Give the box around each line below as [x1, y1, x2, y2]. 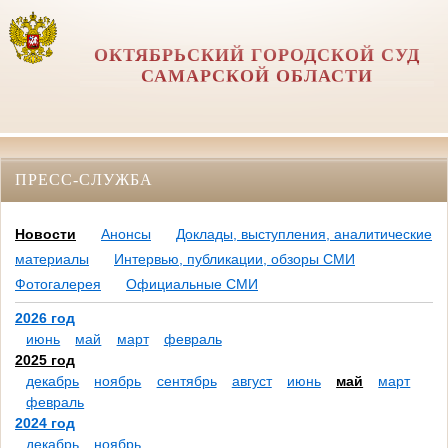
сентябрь [156, 373, 217, 390]
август [231, 373, 272, 390]
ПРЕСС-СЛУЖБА [15, 170, 153, 188]
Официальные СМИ [126, 276, 258, 293]
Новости [15, 226, 76, 243]
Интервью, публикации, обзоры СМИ [114, 251, 355, 268]
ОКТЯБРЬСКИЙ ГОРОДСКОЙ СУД [93, 45, 420, 65]
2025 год [15, 352, 75, 369]
